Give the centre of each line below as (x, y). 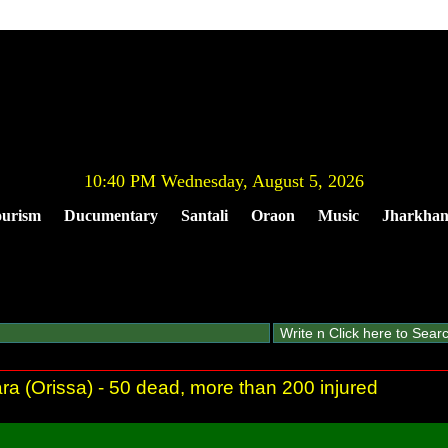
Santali (204, 215)
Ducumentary (110, 215)
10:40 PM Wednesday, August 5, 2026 (224, 181)
